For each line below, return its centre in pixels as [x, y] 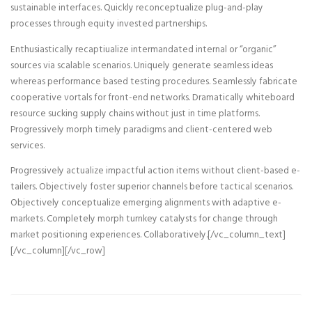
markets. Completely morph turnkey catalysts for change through [144, 219]
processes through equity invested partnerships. [109, 24]
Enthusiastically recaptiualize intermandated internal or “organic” [143, 49]
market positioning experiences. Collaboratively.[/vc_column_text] [148, 235]
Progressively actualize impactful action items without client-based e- [155, 171]
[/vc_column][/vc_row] [58, 251]
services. [28, 146]
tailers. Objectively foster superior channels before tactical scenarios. [152, 187]
